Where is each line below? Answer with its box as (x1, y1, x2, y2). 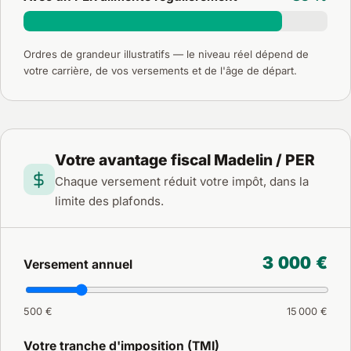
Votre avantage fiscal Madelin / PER (54, 150, 315, 170)
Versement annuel (23, 257, 132, 273)
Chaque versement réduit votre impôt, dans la (54, 174, 309, 190)
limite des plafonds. (54, 194, 164, 209)
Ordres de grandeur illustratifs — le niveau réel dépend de (23, 48, 309, 61)
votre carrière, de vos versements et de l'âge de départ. (23, 64, 297, 78)
